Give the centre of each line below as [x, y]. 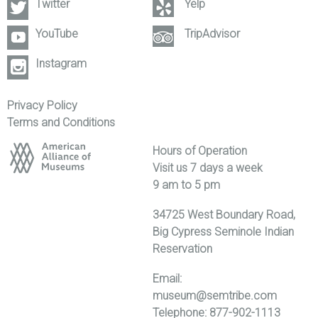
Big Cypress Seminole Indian [224, 231]
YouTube [57, 33]
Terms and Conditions [61, 122]
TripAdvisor [213, 33]
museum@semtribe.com [215, 295]
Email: [168, 278]
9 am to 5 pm [187, 185]
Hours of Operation [200, 150]
